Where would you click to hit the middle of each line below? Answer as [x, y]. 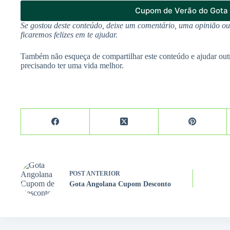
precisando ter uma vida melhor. [72, 65]
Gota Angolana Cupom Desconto [120, 184]
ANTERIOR [103, 174]
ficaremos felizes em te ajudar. [69, 34]
